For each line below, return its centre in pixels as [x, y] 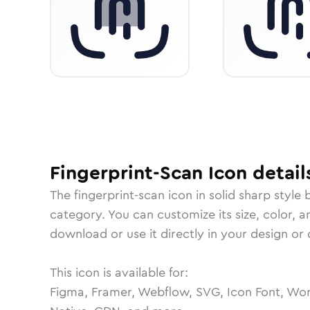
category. [79, 215]
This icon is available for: [119, 273]
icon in [187, 195]
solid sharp [240, 195]
